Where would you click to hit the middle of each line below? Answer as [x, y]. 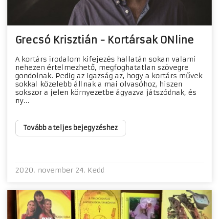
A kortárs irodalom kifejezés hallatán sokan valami [106, 59]
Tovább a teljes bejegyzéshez [71, 128]
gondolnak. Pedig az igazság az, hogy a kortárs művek [109, 76]
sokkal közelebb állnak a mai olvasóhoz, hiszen [99, 84]
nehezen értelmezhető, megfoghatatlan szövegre [102, 68]
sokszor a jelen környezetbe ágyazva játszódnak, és [106, 93]
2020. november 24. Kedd [60, 170]
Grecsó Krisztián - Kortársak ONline [105, 40]
